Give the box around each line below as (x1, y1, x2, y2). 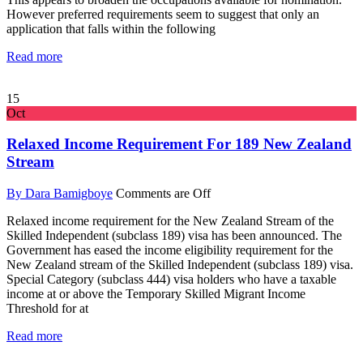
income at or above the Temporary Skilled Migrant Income (6, 287, 305, 301)
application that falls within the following (6, 21, 216, 36)
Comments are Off (116, 186, 211, 201)
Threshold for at (6, 301, 88, 316)
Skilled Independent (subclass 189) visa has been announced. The (6, 228, 342, 243)
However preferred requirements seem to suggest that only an (6, 6, 319, 21)
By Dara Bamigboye (6, 186, 113, 201)
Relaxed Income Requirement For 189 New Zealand (6, 135, 352, 153)
